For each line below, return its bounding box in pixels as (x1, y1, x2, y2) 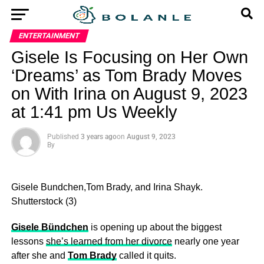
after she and (11, 250, 68, 260)
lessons (11, 236, 46, 246)
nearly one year (171, 236, 239, 246)
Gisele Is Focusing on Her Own (11, 48, 248, 67)
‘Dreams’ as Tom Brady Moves (11, 66, 242, 85)
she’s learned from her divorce (45, 236, 172, 246)
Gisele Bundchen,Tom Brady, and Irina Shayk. (11, 182, 203, 192)
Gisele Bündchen (11, 222, 88, 232)
